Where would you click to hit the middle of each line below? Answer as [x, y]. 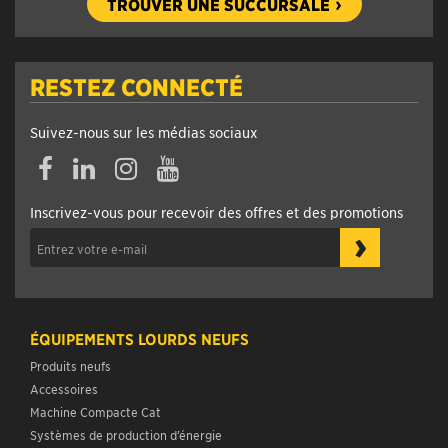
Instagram [141, 113]
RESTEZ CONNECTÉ [136, 40]
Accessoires [64, 342]
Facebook [63, 113]
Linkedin [93, 113]
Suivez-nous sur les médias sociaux [144, 85]
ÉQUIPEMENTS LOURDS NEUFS [139, 292]
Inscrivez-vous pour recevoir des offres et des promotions [216, 165]
